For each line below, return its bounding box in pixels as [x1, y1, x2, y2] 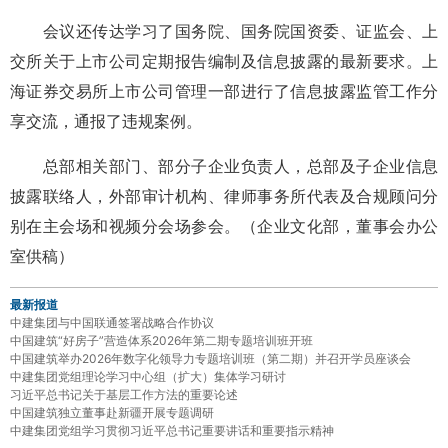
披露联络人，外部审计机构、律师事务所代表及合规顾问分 [10, 187, 438, 205]
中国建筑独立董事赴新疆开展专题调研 [10, 404, 214, 420]
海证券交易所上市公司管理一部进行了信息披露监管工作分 [10, 82, 438, 100]
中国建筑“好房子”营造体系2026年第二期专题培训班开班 [10, 332, 313, 348]
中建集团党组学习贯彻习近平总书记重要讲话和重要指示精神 [10, 422, 334, 438]
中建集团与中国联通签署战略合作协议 [10, 314, 214, 330]
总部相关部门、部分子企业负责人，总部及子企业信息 [10, 157, 438, 175]
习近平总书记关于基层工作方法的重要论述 [10, 386, 238, 402]
